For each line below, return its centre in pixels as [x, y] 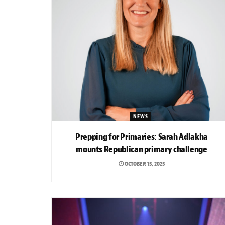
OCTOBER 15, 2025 [144, 163]
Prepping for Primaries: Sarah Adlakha [142, 137]
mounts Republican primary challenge [142, 149]
